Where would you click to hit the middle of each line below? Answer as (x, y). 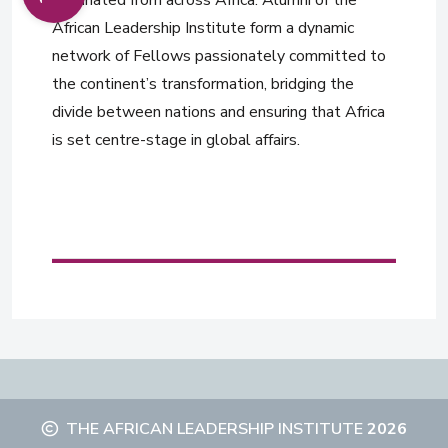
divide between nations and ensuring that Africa (218, 112)
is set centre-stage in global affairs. (176, 140)
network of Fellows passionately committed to (219, 56)
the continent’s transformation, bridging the (203, 84)
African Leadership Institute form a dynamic (203, 28)
